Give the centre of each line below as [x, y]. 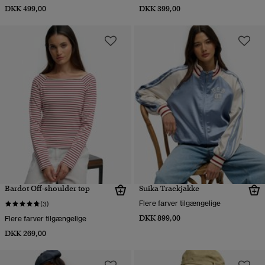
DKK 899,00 [159, 218]
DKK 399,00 [159, 9]
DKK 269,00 [25, 234]
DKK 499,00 [25, 9]
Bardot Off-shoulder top [47, 189]
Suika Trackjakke [169, 189]
